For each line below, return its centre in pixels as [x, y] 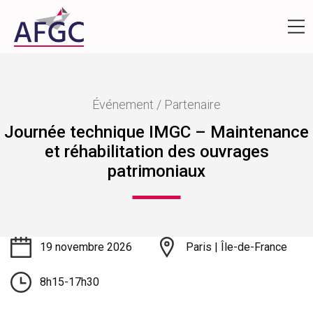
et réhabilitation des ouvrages [156, 151]
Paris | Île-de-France [236, 247]
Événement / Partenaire [156, 104]
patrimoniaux [156, 171]
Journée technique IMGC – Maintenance [156, 132]
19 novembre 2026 [86, 247]
